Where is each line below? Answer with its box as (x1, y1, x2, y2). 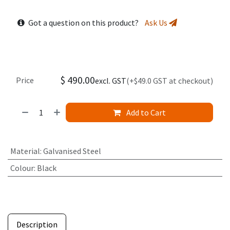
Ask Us (144, 17, 169, 28)
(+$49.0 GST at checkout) (126, 75, 213, 86)
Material (10, 145, 40, 156)
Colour (10, 162, 34, 173)
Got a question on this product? (26, 17, 145, 28)
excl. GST (95, 75, 126, 86)
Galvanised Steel (43, 145, 101, 156)
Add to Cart (125, 107, 166, 118)
